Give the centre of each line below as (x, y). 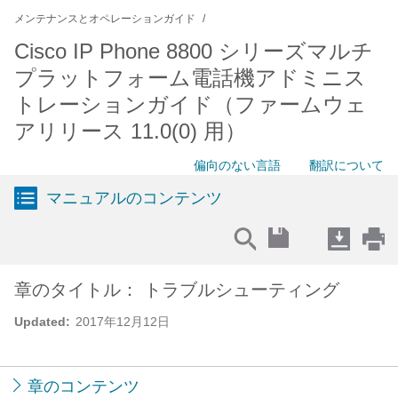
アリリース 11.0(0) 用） (130, 131)
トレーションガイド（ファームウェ (191, 104)
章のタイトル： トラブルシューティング (177, 290)
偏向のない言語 (237, 165)
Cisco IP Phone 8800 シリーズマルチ (194, 51)
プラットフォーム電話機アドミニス (190, 78)
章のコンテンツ (84, 386)
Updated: (42, 322)
